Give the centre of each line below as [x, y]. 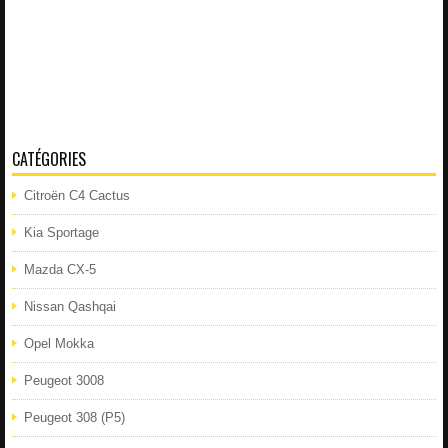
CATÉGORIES [49, 158]
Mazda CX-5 [60, 269]
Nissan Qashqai [70, 306]
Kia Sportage [61, 232]
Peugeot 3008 [64, 380]
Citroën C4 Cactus [77, 195]
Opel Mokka [59, 343]
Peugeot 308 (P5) [74, 417]
